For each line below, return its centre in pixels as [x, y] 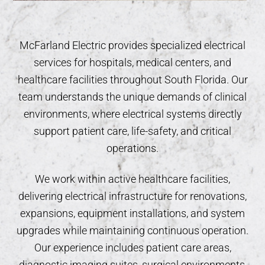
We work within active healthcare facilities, [132, 179]
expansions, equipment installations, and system [132, 213]
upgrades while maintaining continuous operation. [132, 230]
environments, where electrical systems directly [132, 114]
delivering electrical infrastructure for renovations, [132, 196]
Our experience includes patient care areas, [132, 248]
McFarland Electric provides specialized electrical [132, 45]
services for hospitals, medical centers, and [132, 62]
